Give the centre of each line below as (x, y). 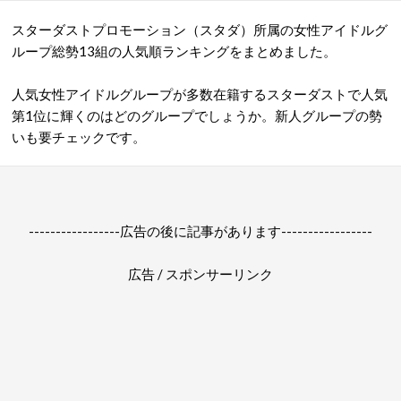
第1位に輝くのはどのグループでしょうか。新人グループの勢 (197, 115)
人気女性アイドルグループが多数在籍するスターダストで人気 (200, 94)
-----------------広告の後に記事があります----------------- (200, 231)
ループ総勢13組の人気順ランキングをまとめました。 (174, 51)
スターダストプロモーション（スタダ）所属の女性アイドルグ (200, 30)
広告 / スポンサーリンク (200, 274)
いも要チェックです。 (79, 137)
